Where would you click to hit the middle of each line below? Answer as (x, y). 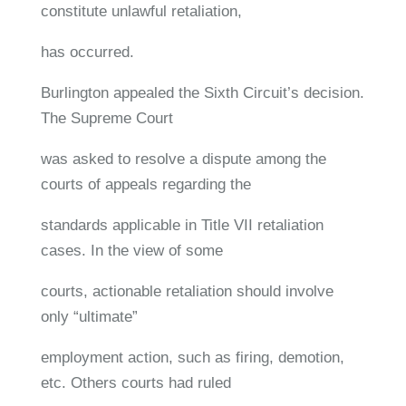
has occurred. (87, 52)
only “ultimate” (89, 316)
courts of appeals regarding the (145, 184)
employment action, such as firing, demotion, (192, 357)
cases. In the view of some (131, 250)
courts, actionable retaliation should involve (187, 291)
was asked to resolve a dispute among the (183, 159)
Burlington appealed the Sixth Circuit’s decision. (202, 92)
